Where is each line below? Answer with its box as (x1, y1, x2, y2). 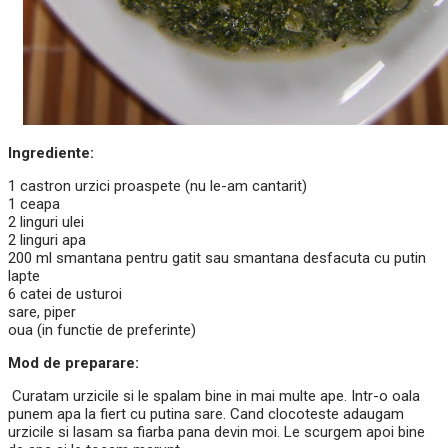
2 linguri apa (8, 231, 86, 250)
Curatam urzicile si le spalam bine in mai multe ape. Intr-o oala (8, 387, 420, 406)
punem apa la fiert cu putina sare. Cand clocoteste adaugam (8, 405, 404, 424)
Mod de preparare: (8, 354, 139, 373)
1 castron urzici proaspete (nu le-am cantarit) (8, 177, 307, 196)
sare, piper (8, 303, 76, 322)
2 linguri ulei (8, 213, 84, 232)
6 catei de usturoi (8, 285, 122, 304)
